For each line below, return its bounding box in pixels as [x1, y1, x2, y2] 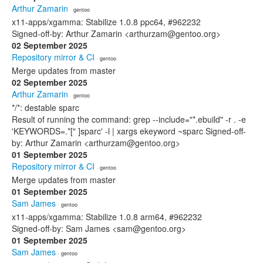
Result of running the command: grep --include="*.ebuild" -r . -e [12, 113, 246, 125]
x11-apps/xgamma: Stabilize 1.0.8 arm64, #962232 [12, 211, 202, 222]
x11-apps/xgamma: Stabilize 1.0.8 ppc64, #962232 [12, 16, 201, 28]
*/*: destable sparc [12, 102, 79, 113]
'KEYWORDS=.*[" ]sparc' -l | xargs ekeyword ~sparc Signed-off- [12, 125, 246, 137]
